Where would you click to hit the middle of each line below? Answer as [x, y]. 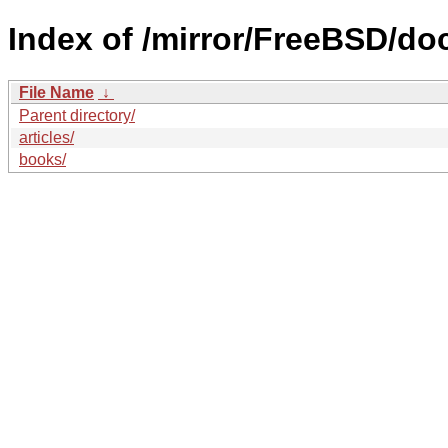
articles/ [46, 137]
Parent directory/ [77, 115]
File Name [56, 92]
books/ [42, 159]
